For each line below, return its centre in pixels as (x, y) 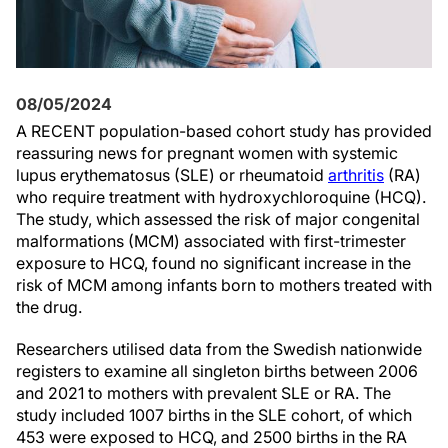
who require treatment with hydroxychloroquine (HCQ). (221, 197)
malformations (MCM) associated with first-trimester (211, 241)
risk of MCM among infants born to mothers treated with (224, 285)
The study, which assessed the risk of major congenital (218, 219)
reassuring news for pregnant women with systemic (207, 153)
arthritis (356, 175)
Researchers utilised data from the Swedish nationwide (219, 349)
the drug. (49, 307)
